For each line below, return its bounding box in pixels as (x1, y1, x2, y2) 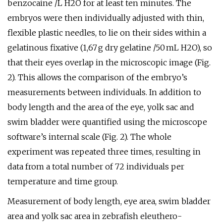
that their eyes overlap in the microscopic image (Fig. (7, 57, 211, 67)
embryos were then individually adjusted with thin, (7, 13, 204, 23)
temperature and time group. (7, 176, 118, 186)
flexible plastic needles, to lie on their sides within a (7, 28, 206, 38)
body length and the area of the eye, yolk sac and (7, 102, 194, 112)
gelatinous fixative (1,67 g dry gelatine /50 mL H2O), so (7, 43, 212, 53)
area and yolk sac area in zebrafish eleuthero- (7, 211, 182, 221)
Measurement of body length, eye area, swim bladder (7, 196, 211, 206)
